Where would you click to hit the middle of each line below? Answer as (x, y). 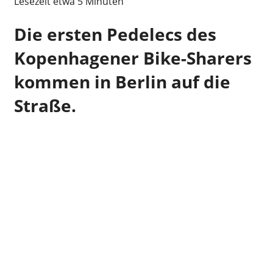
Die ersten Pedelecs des (115, 34)
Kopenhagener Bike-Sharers (133, 58)
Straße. (45, 106)
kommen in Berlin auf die (122, 82)
